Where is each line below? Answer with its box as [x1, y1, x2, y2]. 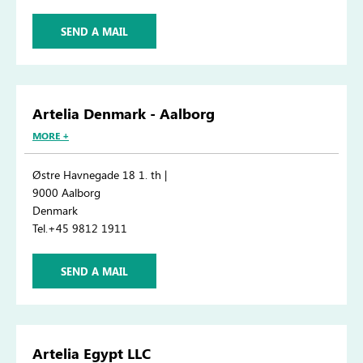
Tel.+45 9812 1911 [32, 220, 127, 237]
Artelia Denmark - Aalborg [32, 104, 215, 124]
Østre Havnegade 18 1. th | [32, 167, 167, 183]
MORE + [32, 129, 69, 143]
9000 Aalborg [32, 185, 100, 201]
